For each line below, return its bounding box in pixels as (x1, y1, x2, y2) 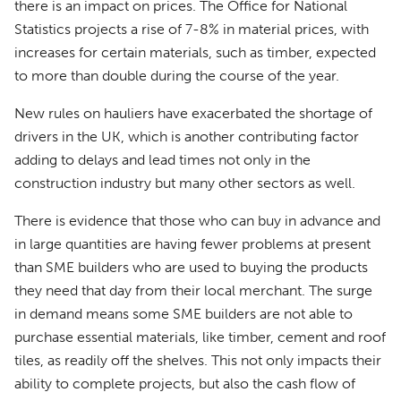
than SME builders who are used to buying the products (14, 259, 368, 276)
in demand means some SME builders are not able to (14, 305, 353, 322)
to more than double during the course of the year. (14, 67, 339, 84)
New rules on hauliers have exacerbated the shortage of (14, 105, 372, 122)
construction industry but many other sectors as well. (14, 175, 355, 192)
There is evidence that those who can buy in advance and (14, 212, 380, 229)
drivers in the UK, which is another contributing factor (14, 128, 359, 145)
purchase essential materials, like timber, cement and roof (14, 328, 386, 346)
